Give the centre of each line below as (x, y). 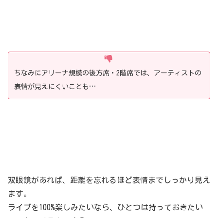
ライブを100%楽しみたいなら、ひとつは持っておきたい (105, 208)
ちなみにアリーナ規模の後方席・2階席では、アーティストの (108, 73)
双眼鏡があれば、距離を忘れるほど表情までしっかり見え (109, 180)
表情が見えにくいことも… (55, 87)
